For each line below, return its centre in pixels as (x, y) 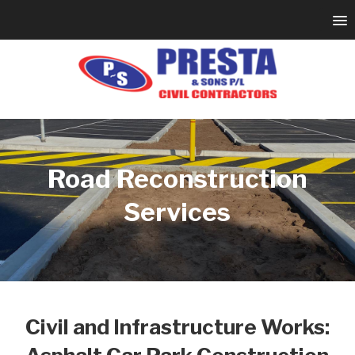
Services (177, 212)
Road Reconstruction (177, 179)
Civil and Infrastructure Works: (177, 327)
